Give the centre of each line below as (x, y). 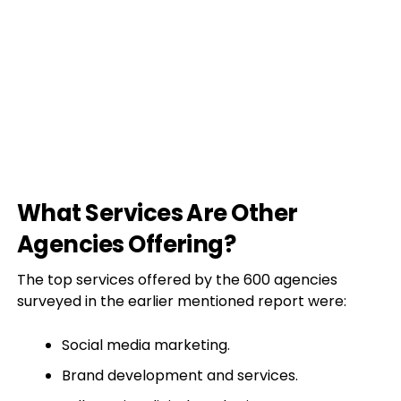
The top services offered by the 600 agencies (177, 280)
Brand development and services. (179, 375)
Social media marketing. (145, 345)
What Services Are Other (157, 213)
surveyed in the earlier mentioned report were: (181, 301)
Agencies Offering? (126, 244)
